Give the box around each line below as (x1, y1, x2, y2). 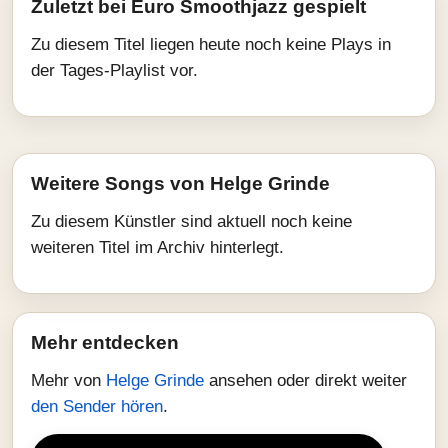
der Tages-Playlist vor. (31, 61, 198, 80)
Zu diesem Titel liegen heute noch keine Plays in (31, 35, 391, 54)
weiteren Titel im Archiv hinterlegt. (31, 238, 284, 257)
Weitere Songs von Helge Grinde (31, 173, 330, 194)
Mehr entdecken (31, 332, 179, 353)
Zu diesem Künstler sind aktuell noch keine (31, 212, 352, 231)
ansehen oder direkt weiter (209, 371, 407, 390)
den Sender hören (31, 397, 163, 416)
